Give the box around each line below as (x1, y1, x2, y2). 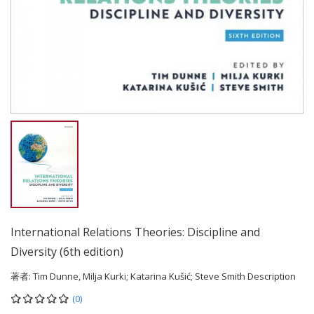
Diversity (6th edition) (11, 244, 123, 260)
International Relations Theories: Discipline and (11, 224, 260, 240)
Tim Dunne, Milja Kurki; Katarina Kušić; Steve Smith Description (33, 270, 296, 283)
